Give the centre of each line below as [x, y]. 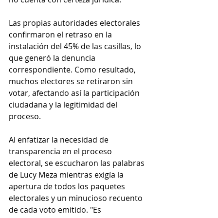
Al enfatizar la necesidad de [60, 140]
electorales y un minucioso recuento [77, 198]
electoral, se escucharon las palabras [78, 163]
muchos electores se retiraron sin [72, 82]
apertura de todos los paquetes [68, 187]
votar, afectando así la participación [75, 93]
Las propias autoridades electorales [75, 23]
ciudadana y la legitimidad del [64, 105]
